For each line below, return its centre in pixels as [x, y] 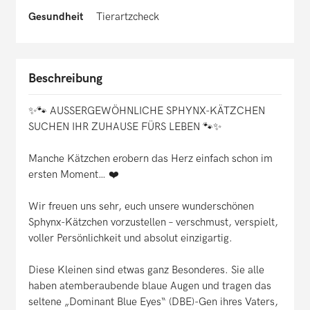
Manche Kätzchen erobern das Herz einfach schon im [151, 158]
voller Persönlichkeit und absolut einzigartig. [130, 238]
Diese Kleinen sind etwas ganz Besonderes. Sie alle [146, 270]
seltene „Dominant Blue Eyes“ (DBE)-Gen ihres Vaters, [153, 301]
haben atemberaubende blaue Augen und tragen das [150, 285]
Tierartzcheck [127, 17]
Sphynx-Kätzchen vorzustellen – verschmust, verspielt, [153, 222]
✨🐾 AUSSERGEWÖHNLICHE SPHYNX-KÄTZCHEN [147, 110]
